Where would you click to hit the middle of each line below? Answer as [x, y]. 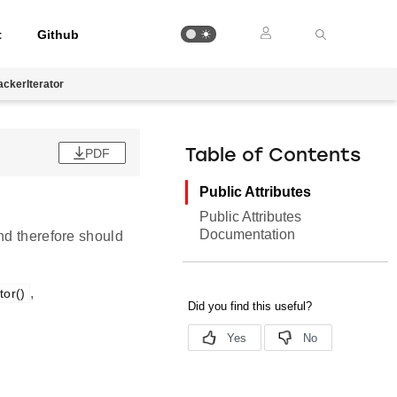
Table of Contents [273, 156]
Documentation [248, 234]
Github [58, 34]
